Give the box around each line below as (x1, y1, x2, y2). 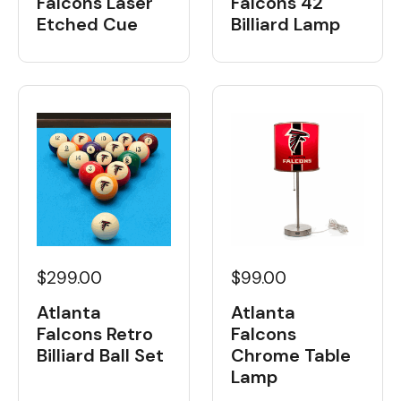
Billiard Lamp (230, 12, 340, 36)
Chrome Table (230, 344, 351, 367)
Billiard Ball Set (37, 344, 164, 367)
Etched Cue (37, 12, 138, 36)
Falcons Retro (37, 322, 153, 346)
